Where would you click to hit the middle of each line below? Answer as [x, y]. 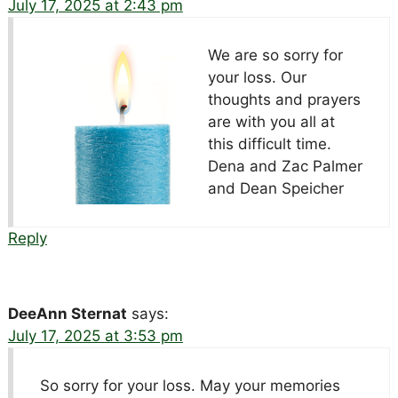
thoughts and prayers [284, 99]
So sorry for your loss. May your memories [190, 385]
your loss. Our [257, 77]
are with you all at [271, 121]
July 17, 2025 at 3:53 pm [95, 335]
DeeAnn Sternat [67, 313]
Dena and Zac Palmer [285, 166]
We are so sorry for [275, 55]
